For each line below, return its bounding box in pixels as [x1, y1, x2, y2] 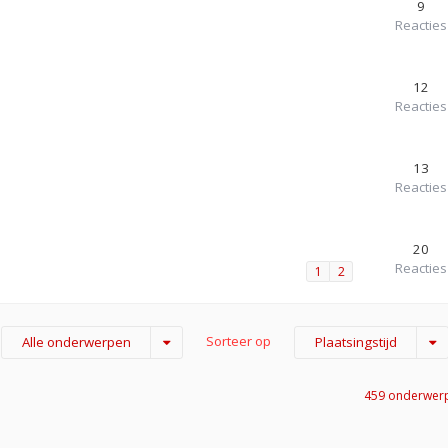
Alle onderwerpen [22, 332, 131, 351]
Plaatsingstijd [315, 332, 397, 351]
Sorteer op [206, 331, 274, 350]
